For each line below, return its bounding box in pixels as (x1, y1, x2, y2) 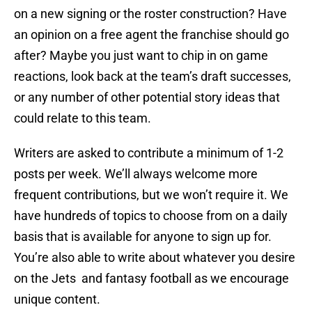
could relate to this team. (14, 111, 151, 126)
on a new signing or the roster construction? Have (14, 6, 287, 22)
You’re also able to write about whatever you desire (14, 250, 295, 265)
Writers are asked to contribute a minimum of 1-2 (14, 146, 283, 161)
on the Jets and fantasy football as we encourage (14, 271, 289, 286)
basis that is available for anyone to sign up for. (14, 229, 272, 244)
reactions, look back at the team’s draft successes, (14, 69, 291, 84)
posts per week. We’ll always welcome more (14, 166, 258, 182)
